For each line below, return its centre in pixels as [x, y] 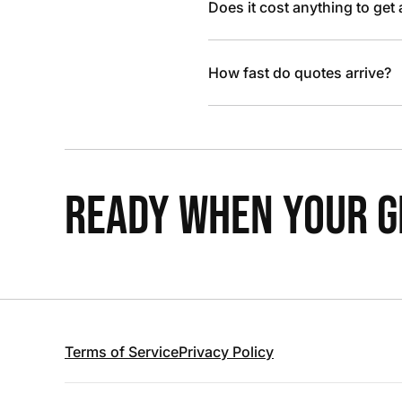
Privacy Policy [226, 352]
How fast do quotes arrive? [300, 73]
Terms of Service [122, 352]
